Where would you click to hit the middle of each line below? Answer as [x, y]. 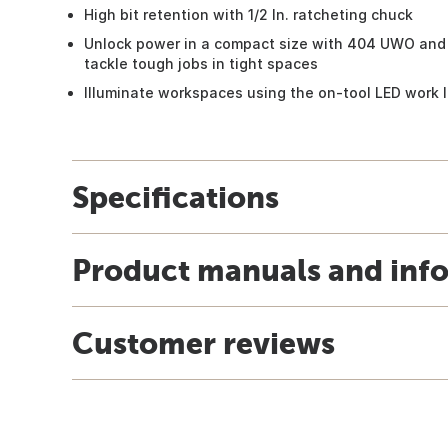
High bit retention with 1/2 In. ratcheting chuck [248, 14]
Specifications [175, 196]
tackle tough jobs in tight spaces [201, 63]
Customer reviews [203, 342]
